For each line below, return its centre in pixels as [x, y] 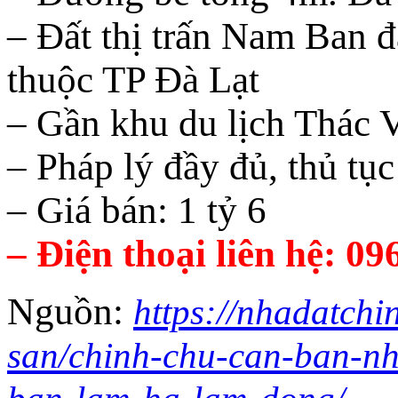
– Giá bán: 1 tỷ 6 [137, 211]
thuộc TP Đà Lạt [133, 80]
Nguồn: [70, 312]
